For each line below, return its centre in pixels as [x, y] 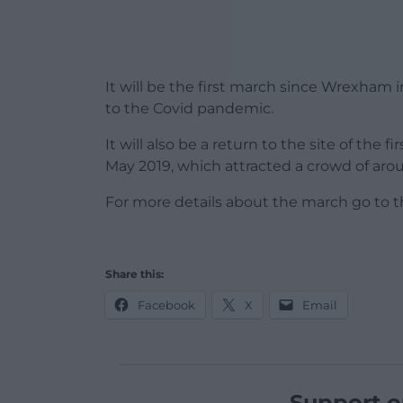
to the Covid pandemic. [189, 109]
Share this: [134, 274]
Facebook [166, 305]
